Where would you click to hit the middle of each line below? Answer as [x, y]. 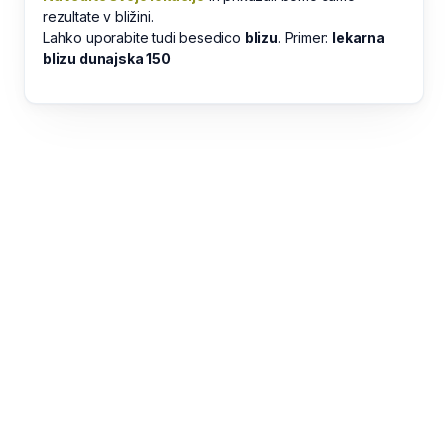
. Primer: [305, 37]
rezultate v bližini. [98, 16]
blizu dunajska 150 [107, 58]
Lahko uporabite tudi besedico [144, 37]
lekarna [358, 37]
